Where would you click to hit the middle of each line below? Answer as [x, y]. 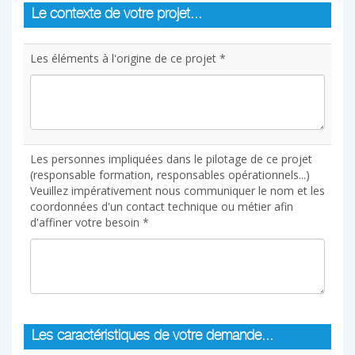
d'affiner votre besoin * [90, 222]
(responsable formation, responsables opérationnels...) [170, 175]
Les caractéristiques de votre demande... [153, 337]
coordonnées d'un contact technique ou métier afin [162, 206]
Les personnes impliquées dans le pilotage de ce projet [171, 159]
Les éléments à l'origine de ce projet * [128, 58]
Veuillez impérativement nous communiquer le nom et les [177, 191]
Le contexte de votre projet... [117, 15]
